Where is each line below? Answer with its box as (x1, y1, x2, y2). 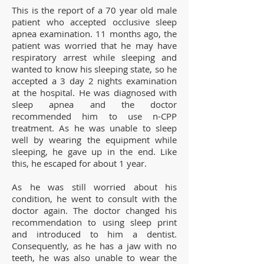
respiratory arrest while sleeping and (12, 51, 177, 63)
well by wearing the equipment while (12, 133, 177, 146)
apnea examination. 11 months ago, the (12, 27, 177, 39)
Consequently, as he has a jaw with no (12, 239, 177, 252)
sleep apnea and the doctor (12, 98, 177, 110)
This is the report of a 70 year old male (12, 4, 177, 16)
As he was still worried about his (12, 180, 177, 193)
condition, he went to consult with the (12, 192, 177, 204)
